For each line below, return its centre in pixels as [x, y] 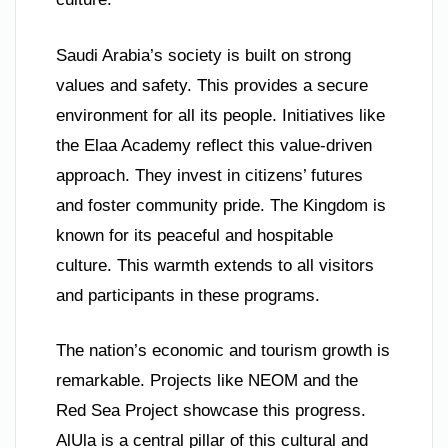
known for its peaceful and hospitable [194, 235]
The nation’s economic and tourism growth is [223, 351]
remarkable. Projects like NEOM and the [207, 381]
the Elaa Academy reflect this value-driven [214, 145]
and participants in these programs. [188, 295]
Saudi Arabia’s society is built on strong [203, 55]
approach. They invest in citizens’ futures [209, 175]
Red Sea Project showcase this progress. [211, 411]
